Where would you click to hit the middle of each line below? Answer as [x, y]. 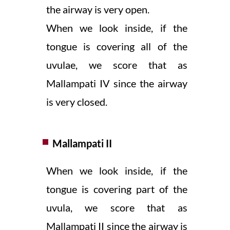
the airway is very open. [98, 9]
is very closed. [76, 101]
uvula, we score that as [117, 207]
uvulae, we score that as [117, 64]
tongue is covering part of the [117, 189]
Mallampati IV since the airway [117, 83]
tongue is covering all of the [117, 46]
